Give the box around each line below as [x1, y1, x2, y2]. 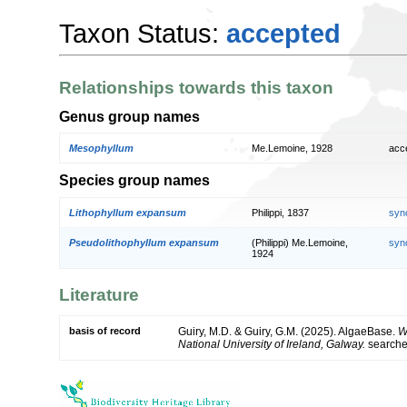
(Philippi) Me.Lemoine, [252, 236, 348, 248]
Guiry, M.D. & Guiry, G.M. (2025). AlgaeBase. [178, 324, 398, 338]
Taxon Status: [59, 18, 226, 48]
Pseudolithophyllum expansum [69, 236, 219, 248]
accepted [226, 18, 341, 48]
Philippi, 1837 [252, 206, 309, 218]
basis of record [69, 324, 141, 336]
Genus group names [59, 107, 200, 124]
